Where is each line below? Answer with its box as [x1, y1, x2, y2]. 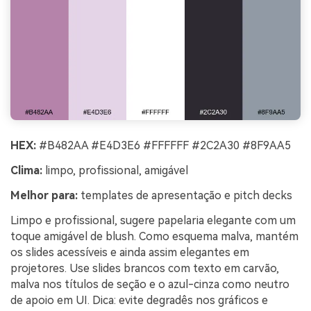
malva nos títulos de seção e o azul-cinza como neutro [10, 277, 289, 291]
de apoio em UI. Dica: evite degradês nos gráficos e [10, 293, 268, 307]
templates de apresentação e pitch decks [78, 188, 292, 202]
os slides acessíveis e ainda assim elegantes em [10, 245, 249, 259]
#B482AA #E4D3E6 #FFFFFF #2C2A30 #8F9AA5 [36, 139, 291, 153]
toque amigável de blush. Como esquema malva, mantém [10, 229, 299, 243]
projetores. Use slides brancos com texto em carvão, [10, 261, 279, 275]
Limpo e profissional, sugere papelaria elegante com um [10, 213, 296, 227]
